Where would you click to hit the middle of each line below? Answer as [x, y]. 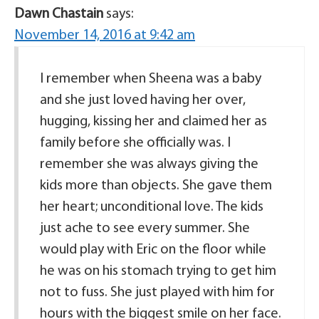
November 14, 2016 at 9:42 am [105, 36]
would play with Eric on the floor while [153, 250]
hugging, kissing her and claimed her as [153, 122]
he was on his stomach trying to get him [158, 271]
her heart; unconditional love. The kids [152, 207]
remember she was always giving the [149, 164]
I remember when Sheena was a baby [151, 79]
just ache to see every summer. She [145, 229]
